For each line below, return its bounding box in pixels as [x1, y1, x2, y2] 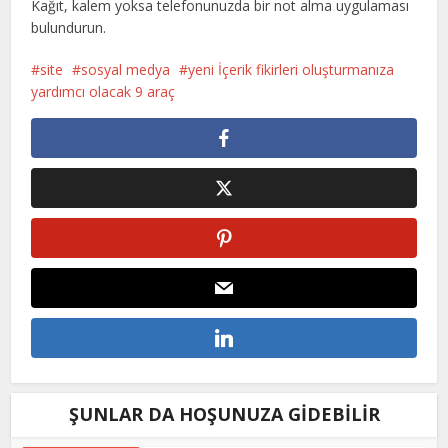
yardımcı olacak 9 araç [31, 82, 176, 101]
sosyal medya [81, 60, 171, 79]
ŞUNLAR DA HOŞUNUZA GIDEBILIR [68, 402, 380, 426]
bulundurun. [31, 18, 107, 37]
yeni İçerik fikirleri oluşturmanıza [188, 60, 395, 79]
